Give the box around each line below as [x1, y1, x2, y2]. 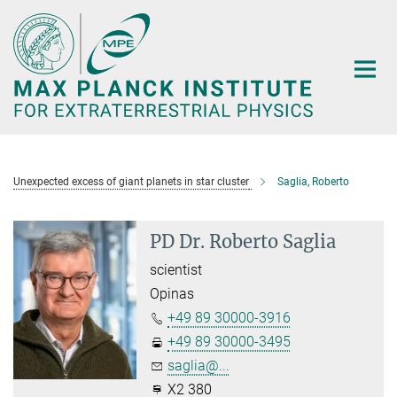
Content [4, 32, 53, 49]
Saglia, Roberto [277, 175, 349, 188]
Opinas [150, 284, 195, 302]
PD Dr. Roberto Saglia [150, 230, 337, 253]
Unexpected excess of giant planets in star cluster [13, 175, 249, 188]
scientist [150, 261, 203, 278]
